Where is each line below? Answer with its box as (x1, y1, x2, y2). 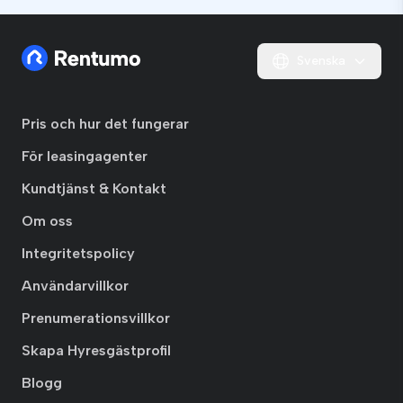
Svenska (297, 53, 345, 69)
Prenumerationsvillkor (22, 309, 170, 327)
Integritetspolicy (22, 245, 135, 263)
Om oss (22, 212, 73, 230)
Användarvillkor (22, 277, 129, 295)
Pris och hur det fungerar (22, 115, 189, 133)
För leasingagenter (22, 148, 148, 166)
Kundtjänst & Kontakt (22, 180, 166, 198)
